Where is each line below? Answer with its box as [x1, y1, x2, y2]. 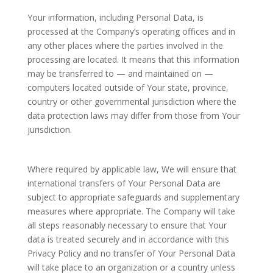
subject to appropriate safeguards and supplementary [27, 191, 239, 203]
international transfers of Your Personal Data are [27, 177, 221, 189]
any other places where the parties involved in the [27, 40, 223, 51]
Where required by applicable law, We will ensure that [27, 163, 236, 175]
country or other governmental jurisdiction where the [27, 96, 236, 107]
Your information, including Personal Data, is [27, 12, 204, 23]
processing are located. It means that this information [27, 54, 239, 65]
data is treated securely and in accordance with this [27, 233, 229, 245]
